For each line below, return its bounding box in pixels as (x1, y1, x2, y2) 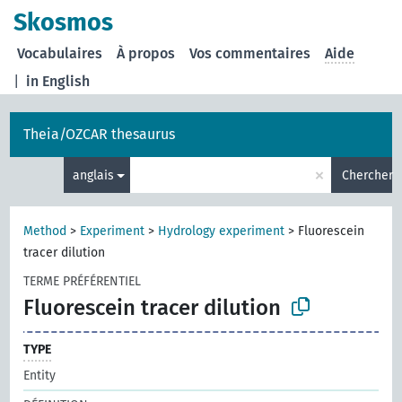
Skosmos (13, 8, 114, 37)
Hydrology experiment (158, 223, 285, 239)
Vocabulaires (17, 45, 103, 62)
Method (23, 223, 67, 239)
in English (26, 73, 91, 90)
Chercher (341, 167, 393, 183)
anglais (72, 167, 114, 183)
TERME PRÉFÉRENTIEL (23, 274, 142, 289)
